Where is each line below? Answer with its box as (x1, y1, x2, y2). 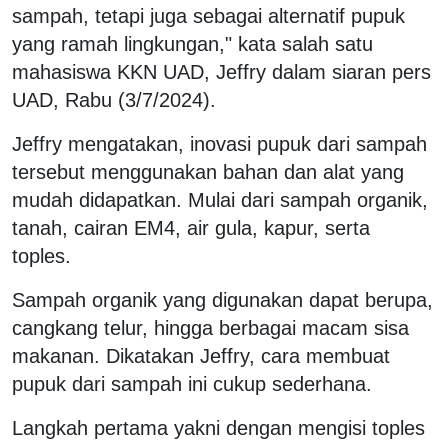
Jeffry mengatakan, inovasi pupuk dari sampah (12, 132, 427, 155)
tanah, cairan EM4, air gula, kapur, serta (12, 216, 370, 239)
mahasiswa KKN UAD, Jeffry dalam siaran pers (12, 60, 431, 83)
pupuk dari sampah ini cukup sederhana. (12, 372, 378, 395)
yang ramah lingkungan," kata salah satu (12, 32, 373, 55)
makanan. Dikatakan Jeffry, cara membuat (12, 344, 390, 367)
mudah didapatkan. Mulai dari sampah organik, (12, 188, 428, 211)
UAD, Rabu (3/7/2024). (12, 88, 222, 111)
